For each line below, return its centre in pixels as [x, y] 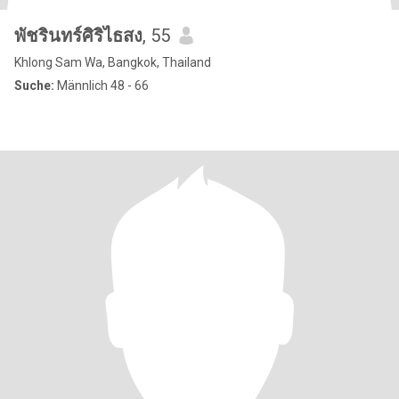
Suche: [34, 85]
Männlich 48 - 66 [102, 85]
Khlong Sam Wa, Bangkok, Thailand [113, 62]
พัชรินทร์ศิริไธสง [78, 36]
